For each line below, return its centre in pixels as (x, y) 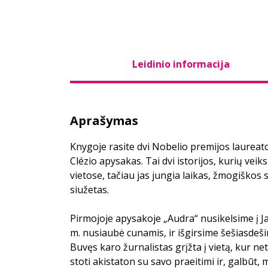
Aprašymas (104, 121)
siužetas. (89, 190)
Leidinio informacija (181, 64)
